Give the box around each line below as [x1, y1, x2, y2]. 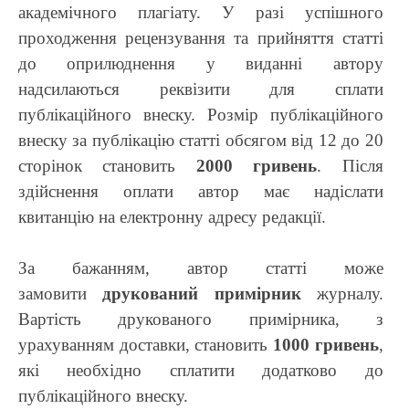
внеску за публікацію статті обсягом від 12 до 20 [18, 130, 383, 150]
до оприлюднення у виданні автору [18, 53, 383, 73]
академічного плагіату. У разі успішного [18, 2, 383, 22]
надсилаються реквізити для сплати [18, 79, 383, 99]
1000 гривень [273, 334, 379, 354]
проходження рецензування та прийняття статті [18, 27, 383, 47]
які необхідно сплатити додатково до [18, 360, 383, 380]
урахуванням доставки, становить [18, 334, 274, 354]
